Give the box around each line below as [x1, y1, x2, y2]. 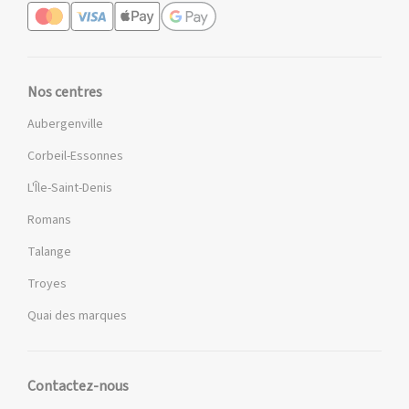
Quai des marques [27, 307, 127, 326]
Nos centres [27, 82, 102, 103]
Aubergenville [27, 115, 103, 134]
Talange [27, 243, 71, 262]
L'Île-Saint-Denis [27, 179, 112, 198]
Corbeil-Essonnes [27, 147, 123, 166]
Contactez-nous [27, 376, 129, 397]
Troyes [27, 275, 67, 294]
